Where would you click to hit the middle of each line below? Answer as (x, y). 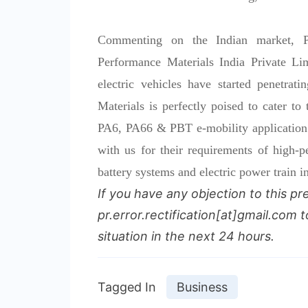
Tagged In (127, 287)
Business (202, 287)
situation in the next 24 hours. (186, 236)
